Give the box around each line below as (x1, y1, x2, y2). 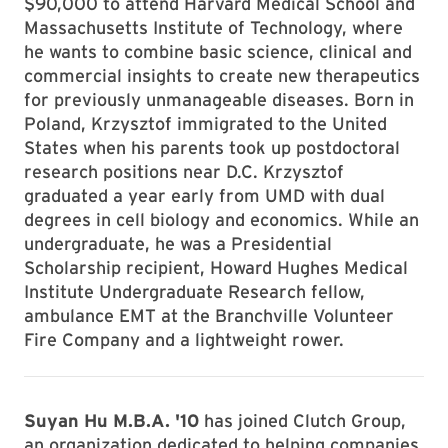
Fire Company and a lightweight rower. (24, 329, 344, 350)
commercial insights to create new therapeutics (24, 65, 420, 86)
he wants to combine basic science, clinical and (24, 41, 412, 62)
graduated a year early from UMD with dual (24, 185, 385, 206)
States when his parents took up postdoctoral (24, 137, 400, 158)
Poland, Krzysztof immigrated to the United (24, 113, 387, 134)
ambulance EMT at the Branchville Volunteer (24, 305, 394, 326)
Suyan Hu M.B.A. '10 (24, 410, 199, 431)
